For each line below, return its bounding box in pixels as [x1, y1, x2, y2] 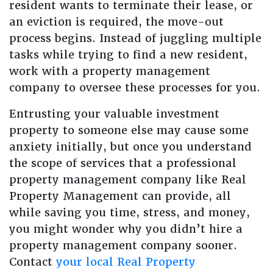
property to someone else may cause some [9, 123, 249, 137]
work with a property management [9, 64, 210, 78]
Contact [9, 255, 56, 269]
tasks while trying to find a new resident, [9, 48, 247, 62]
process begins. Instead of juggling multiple [9, 31, 261, 45]
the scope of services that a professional [9, 156, 236, 170]
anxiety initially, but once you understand [9, 140, 252, 154]
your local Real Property [56, 255, 196, 269]
